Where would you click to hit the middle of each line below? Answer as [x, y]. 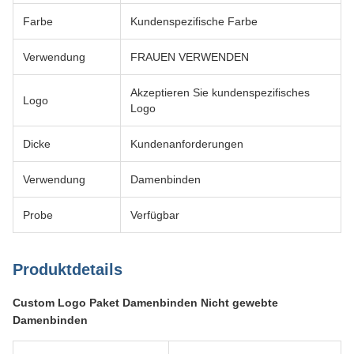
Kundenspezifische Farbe [194, 21]
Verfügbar [155, 215]
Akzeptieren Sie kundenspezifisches [220, 92]
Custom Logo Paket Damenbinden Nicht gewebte [145, 303]
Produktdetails [68, 269]
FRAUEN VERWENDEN [190, 57]
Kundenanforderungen [187, 144]
